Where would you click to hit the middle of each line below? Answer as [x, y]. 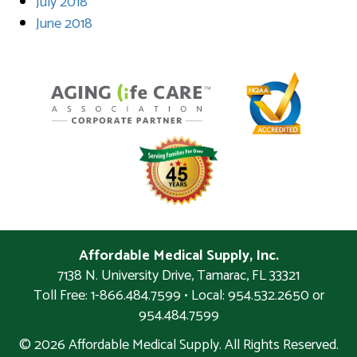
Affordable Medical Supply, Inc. [178, 256]
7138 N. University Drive [124, 276]
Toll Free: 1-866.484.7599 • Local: [130, 296]
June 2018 [64, 24]
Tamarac [222, 276]
